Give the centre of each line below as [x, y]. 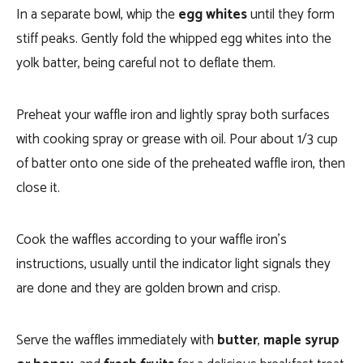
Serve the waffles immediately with [117, 341]
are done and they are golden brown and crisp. [148, 289]
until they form [291, 15]
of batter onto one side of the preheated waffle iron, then [181, 164]
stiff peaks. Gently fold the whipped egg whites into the [174, 39]
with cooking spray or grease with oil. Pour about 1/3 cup [177, 140]
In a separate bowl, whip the [97, 15]
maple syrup [301, 341]
